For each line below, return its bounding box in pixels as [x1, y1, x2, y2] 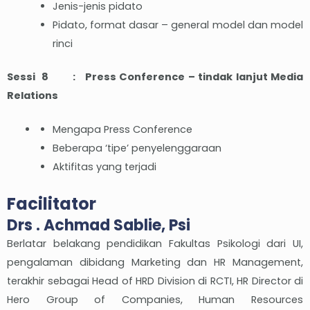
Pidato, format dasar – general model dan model [52, 17, 303, 32]
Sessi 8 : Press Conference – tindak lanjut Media [7, 70, 303, 84]
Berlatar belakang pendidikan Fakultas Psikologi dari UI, [7, 237, 303, 251]
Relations [7, 89, 58, 103]
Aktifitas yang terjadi [52, 160, 156, 174]
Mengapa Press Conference [52, 122, 192, 137]
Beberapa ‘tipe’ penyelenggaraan [52, 141, 221, 156]
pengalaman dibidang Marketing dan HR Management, [7, 255, 303, 270]
